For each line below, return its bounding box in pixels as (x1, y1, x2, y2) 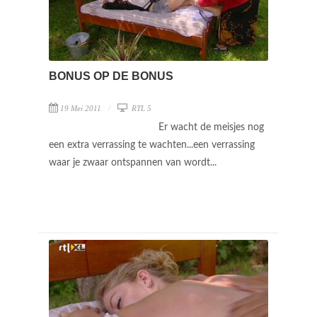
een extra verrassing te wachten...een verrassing (49, 139, 255, 150)
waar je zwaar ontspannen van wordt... (49, 157, 219, 168)
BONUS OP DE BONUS (49, 69, 173, 82)
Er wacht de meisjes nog (158, 122, 264, 132)
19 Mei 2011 (60, 103, 101, 113)
